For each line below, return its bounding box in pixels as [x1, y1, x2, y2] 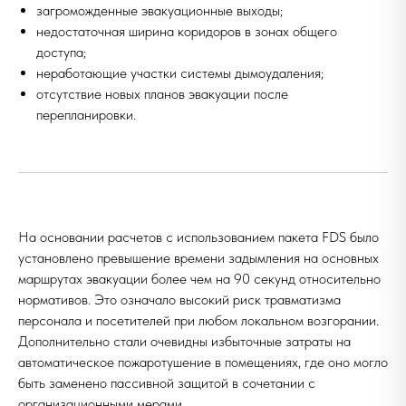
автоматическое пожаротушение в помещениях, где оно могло [18, 353, 388, 371]
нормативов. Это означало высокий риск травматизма [18, 291, 341, 308]
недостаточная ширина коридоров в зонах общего [36, 23, 337, 40]
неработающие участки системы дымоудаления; [36, 64, 324, 82]
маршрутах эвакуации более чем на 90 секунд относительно [18, 270, 381, 287]
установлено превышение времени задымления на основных [18, 249, 379, 266]
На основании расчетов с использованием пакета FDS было [18, 228, 379, 246]
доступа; [36, 43, 86, 61]
